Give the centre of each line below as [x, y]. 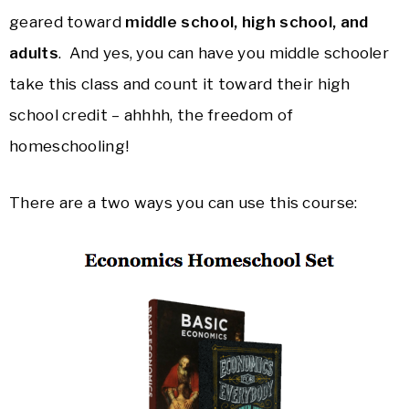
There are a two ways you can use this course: [184, 203]
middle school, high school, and [247, 22]
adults [34, 53]
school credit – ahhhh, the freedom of [152, 115]
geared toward [68, 22]
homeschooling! [69, 147]
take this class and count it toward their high [180, 84]
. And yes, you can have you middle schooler [224, 53]
